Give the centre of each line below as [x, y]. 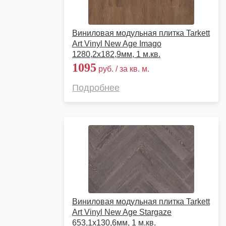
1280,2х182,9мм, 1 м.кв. [116, 54]
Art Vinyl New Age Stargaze [122, 212]
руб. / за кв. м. [123, 69]
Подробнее [96, 88]
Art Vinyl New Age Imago [117, 44]
